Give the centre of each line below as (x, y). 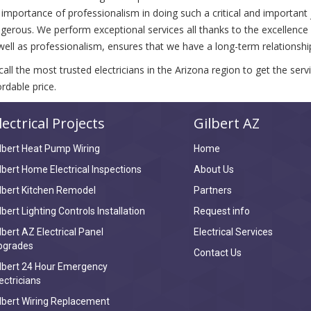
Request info (222, 211)
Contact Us (218, 253)
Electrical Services (233, 232)
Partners (213, 190)
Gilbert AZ (227, 123)
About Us (214, 169)
